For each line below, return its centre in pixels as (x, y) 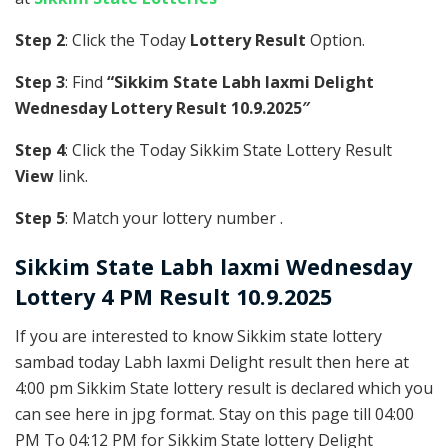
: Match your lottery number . (174, 217)
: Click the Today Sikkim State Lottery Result (228, 149)
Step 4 (40, 149)
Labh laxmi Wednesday (286, 267)
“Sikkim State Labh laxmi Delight (240, 81)
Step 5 (40, 217)
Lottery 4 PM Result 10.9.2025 (173, 297)
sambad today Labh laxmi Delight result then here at (212, 362)
